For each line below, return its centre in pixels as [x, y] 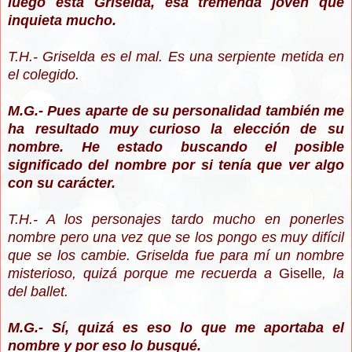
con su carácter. [62, 183]
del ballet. [38, 292]
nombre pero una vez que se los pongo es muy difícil [176, 238]
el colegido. [44, 75]
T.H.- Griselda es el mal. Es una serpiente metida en [176, 57]
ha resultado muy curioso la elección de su [176, 129]
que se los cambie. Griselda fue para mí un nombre [176, 256]
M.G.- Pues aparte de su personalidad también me [176, 111]
